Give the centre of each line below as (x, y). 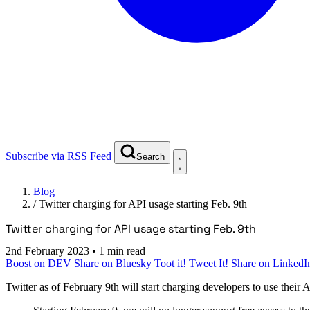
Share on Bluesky (114, 263)
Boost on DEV (40, 263)
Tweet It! (210, 263)
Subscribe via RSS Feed (58, 156)
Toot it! (172, 263)
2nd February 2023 (49, 250)
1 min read (122, 250)
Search (151, 156)
